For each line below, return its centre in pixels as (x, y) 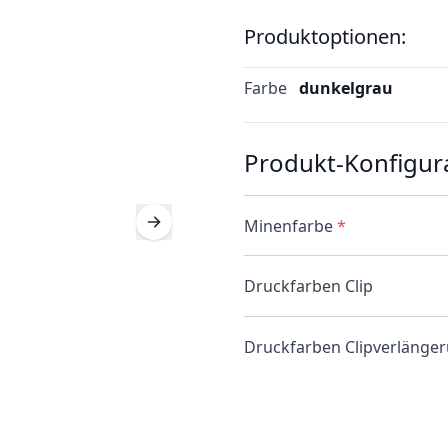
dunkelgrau (346, 88)
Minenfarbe (288, 225)
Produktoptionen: (325, 36)
